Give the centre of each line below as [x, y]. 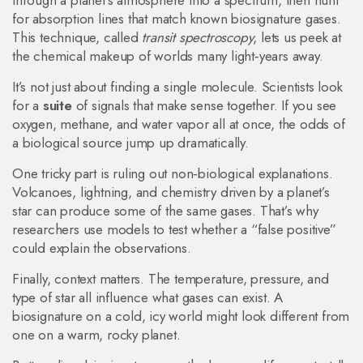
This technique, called [77, 37]
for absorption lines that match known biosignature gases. [177, 19]
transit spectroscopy [198, 37]
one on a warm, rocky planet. [96, 335]
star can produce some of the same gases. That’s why [165, 211]
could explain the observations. [102, 248]
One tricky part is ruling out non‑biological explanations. [173, 173]
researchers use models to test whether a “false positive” [174, 229]
